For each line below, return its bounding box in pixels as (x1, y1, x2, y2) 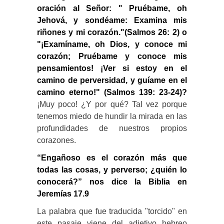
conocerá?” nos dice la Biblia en (37, 177, 187, 186)
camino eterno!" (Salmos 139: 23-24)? (37, 87, 187, 96)
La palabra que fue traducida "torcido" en (37, 206, 187, 215)
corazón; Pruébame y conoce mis (37, 51, 187, 60)
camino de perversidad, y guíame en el (37, 75, 187, 84)
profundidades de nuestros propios (37, 123, 187, 132)
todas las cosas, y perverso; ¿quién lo (37, 165, 187, 174)
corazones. (37, 135, 76, 144)
